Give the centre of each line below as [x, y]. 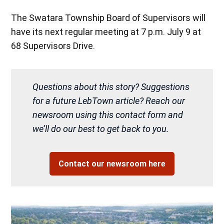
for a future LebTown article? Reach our [109, 101]
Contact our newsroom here [112, 163]
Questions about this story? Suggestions [111, 87]
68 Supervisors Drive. [53, 45]
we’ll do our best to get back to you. [101, 129]
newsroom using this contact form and [108, 115]
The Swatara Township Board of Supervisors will [108, 17]
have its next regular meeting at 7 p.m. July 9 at [106, 31]
